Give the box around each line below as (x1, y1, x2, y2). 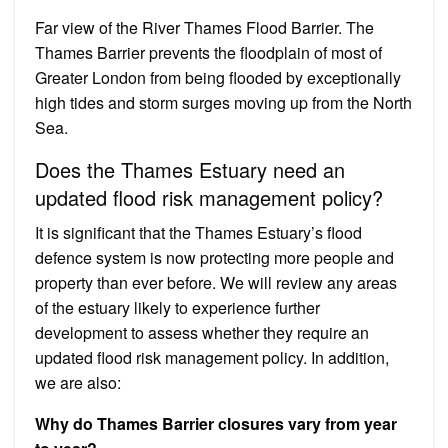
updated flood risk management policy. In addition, (35, 345, 389, 369)
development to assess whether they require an (35, 320, 369, 344)
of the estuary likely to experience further (35, 295, 320, 319)
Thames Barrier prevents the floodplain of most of (35, 40, 382, 64)
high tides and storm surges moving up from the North (35, 90, 412, 114)
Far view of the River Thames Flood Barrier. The (35, 15, 374, 39)
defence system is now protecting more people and (35, 245, 394, 269)
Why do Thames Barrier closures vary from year (35, 411, 397, 435)
